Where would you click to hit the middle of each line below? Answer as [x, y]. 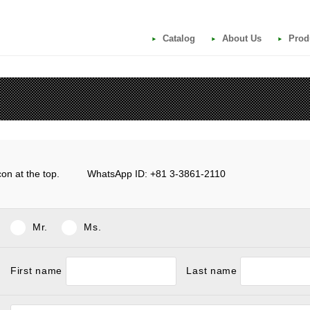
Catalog [179, 38]
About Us [242, 38]
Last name [212, 270]
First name [38, 270]
